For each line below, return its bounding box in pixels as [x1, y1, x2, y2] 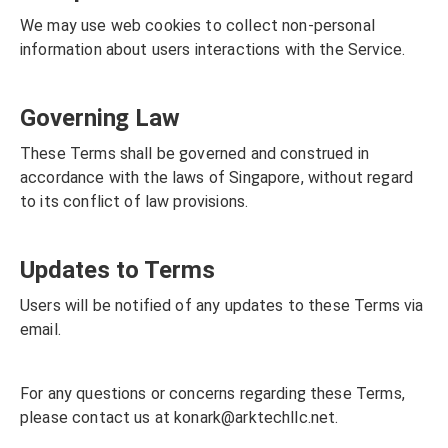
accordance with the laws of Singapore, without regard [20, 167, 413, 187]
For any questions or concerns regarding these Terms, [20, 384, 405, 404]
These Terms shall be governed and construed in [20, 143, 369, 163]
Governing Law [20, 103, 180, 132]
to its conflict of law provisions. [20, 191, 249, 211]
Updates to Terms [20, 255, 215, 284]
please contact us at [20, 408, 175, 428]
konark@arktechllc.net [174, 408, 336, 428]
